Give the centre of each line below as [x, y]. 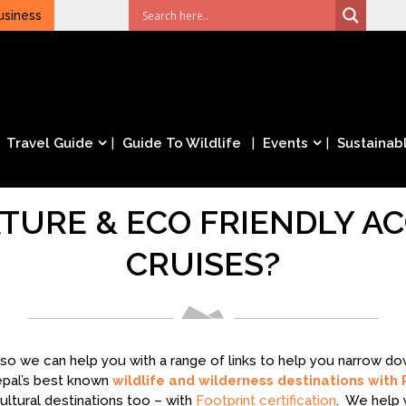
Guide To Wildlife [182, 143]
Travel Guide [50, 143]
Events [285, 143]
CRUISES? [203, 264]
